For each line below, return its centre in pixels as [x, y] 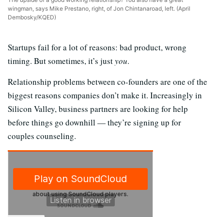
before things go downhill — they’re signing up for [94, 123]
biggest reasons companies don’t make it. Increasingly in [105, 95]
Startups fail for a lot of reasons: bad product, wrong [97, 47]
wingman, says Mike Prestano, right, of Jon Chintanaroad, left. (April [99, 9]
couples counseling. [42, 136]
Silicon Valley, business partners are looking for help [98, 109]
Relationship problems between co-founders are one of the [108, 82]
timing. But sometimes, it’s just [61, 61]
